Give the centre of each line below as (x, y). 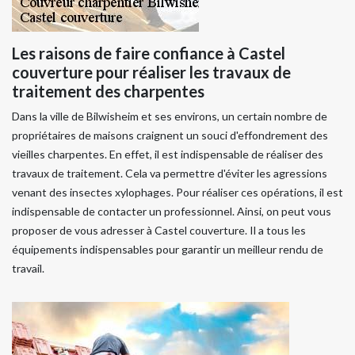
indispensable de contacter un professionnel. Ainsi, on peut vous (172, 211)
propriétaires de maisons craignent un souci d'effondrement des (170, 135)
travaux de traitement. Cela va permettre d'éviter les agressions (170, 173)
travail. (28, 268)
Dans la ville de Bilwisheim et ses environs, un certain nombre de (170, 116)
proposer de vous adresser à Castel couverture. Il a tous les (159, 230)
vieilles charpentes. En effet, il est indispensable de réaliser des (168, 154)
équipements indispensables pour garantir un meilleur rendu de (168, 249)
